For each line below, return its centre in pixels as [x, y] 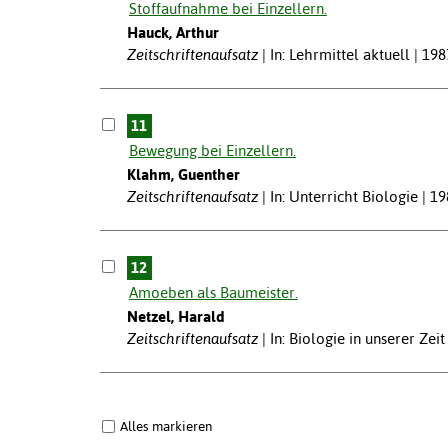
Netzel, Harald [175, 317]
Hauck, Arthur [172, 33]
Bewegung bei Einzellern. [212, 151]
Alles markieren [166, 425]
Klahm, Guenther [183, 175]
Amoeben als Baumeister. [213, 293]
